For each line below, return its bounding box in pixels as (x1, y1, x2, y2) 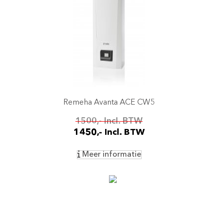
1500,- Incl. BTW (75, 117, 143, 126)
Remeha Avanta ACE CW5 (63, 99, 155, 107)
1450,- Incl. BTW (73, 128, 145, 137)
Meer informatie (80, 151, 141, 159)
